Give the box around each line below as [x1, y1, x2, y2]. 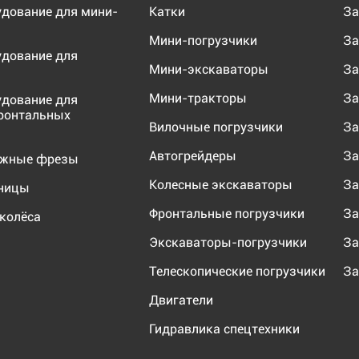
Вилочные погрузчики [148, 119, 283, 135]
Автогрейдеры [148, 147, 236, 163]
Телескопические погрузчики [148, 263, 325, 279]
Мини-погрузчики [148, 32, 257, 48]
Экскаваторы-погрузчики [148, 234, 307, 250]
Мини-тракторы [148, 90, 247, 106]
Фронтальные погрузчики [148, 205, 305, 221]
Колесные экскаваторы [148, 176, 292, 192]
